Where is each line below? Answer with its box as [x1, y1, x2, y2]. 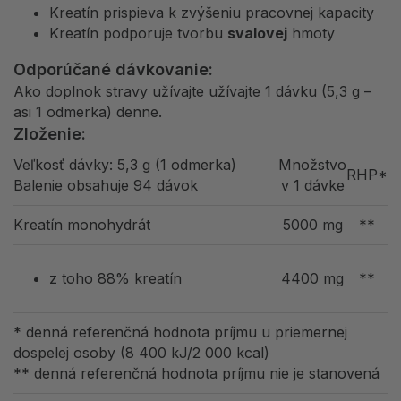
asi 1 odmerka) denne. [13, 103, 162, 122]
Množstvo [278, 156, 346, 175]
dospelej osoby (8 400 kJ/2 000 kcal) [13, 344, 269, 363]
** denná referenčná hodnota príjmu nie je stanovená [13, 364, 380, 383]
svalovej [227, 24, 287, 43]
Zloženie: [13, 124, 86, 144]
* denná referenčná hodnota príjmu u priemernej [13, 323, 347, 342]
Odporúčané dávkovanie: [13, 60, 213, 80]
